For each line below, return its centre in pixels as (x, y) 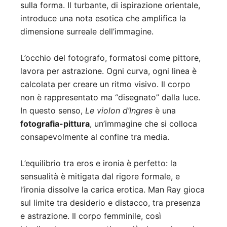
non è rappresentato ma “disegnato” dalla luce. (110, 98)
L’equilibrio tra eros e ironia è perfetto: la (99, 163)
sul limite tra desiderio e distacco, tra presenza (110, 203)
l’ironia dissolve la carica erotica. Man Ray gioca (112, 190)
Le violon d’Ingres (119, 111)
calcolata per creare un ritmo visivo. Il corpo (105, 84)
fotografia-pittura (55, 124)
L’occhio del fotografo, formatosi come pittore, (110, 58)
